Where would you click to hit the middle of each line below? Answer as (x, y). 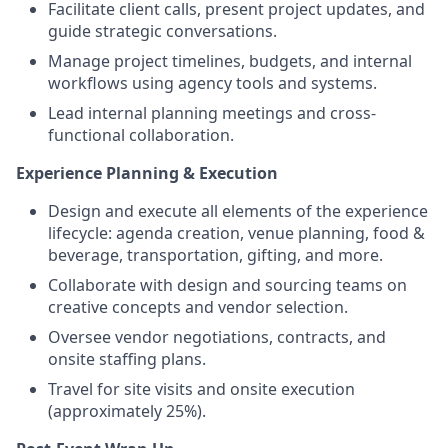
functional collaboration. (141, 135)
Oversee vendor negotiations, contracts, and (217, 337)
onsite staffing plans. (127, 359)
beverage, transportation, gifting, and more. (215, 255)
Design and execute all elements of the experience (238, 211)
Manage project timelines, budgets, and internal (230, 61)
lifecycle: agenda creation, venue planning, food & (236, 233)
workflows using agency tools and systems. (212, 83)
